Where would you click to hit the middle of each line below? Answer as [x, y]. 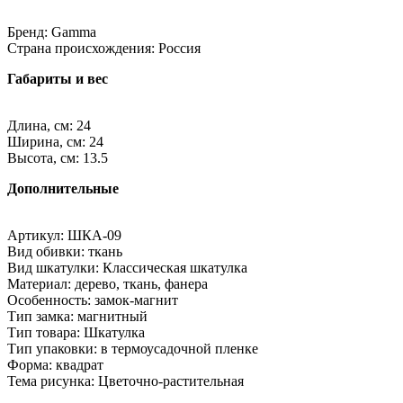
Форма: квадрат [55, 364]
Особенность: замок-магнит [93, 300]
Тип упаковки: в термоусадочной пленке [133, 348]
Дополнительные [63, 188]
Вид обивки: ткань [65, 251]
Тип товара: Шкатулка [76, 332]
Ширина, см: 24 [55, 141]
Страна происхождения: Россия [104, 48]
